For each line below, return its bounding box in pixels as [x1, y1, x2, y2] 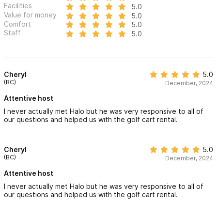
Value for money [4, 10, 57, 19]
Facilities [4, 1, 32, 10]
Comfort [4, 19, 31, 28]
